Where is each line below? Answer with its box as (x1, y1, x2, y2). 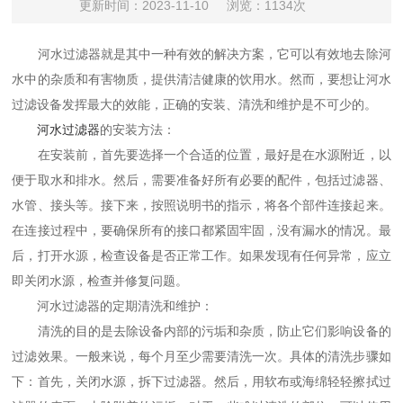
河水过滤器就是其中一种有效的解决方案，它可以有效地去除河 (12, 47, 391, 61)
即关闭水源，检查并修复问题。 (12, 273, 189, 288)
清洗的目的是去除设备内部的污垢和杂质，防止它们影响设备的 (12, 324, 391, 338)
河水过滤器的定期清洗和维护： (12, 299, 214, 313)
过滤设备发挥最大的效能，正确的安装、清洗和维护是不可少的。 (12, 97, 378, 112)
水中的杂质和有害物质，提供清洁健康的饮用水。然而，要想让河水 (12, 72, 391, 86)
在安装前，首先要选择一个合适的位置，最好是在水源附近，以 (12, 148, 391, 162)
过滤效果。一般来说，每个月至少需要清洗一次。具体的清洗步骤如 (12, 349, 391, 363)
